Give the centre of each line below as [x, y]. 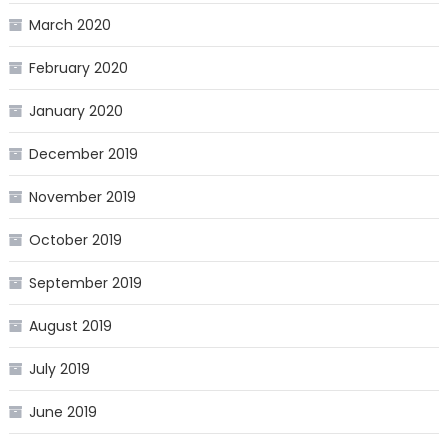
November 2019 [82, 197]
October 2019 [75, 240]
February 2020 [78, 68]
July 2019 [59, 369]
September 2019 [85, 283]
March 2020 [69, 25]
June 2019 [62, 412]
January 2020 [75, 111]
